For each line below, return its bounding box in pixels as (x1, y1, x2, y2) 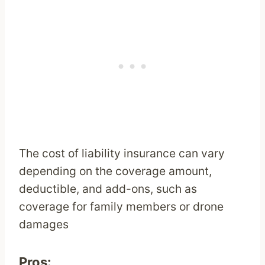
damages (19, 217, 69, 232)
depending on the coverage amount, (19, 164, 212, 179)
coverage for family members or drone (19, 199, 224, 214)
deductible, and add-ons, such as (19, 182, 197, 196)
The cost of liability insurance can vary (19, 146, 225, 161)
